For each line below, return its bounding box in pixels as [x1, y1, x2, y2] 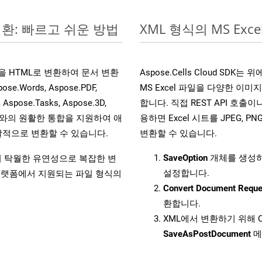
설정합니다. [163, 167, 209, 178]
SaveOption [163, 152, 208, 163]
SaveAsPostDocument [163, 228, 251, 239]
